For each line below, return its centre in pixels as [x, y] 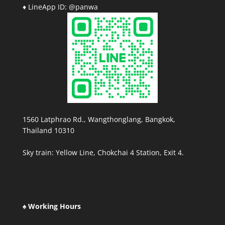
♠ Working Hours [51, 206]
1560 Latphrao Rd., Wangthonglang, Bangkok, [99, 119]
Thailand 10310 [48, 130]
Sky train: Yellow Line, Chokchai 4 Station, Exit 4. [103, 152]
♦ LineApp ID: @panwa [60, 7]
